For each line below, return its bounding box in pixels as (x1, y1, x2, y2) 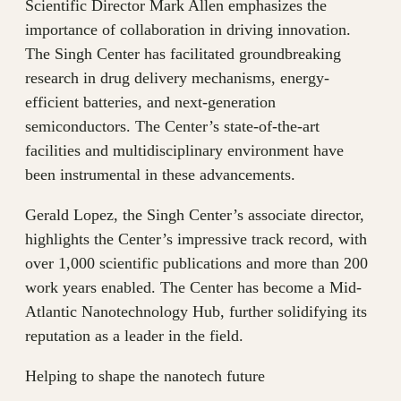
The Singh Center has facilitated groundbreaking (25, 45, 341, 64)
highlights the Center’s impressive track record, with (25, 230, 367, 249)
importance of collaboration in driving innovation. (25, 21, 351, 39)
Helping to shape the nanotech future (25, 367, 265, 386)
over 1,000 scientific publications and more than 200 (25, 254, 368, 273)
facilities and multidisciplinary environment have (25, 141, 344, 160)
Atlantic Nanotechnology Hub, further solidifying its (25, 303, 367, 321)
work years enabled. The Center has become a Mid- (25, 278, 362, 297)
